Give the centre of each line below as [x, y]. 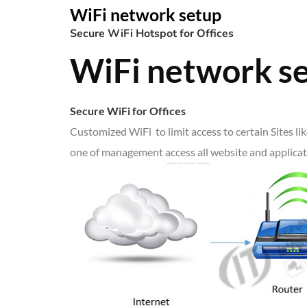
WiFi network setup [146, 14]
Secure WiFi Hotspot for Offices [152, 34]
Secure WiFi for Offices [128, 111]
